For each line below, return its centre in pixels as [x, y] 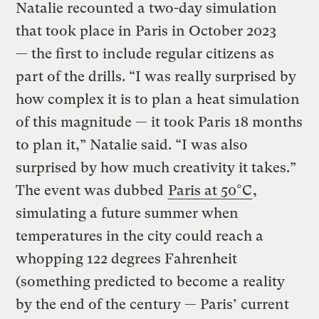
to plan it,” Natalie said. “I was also [132, 145]
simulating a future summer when [127, 213]
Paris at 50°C [210, 190]
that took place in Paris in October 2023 [146, 31]
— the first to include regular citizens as [145, 53]
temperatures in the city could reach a [140, 236]
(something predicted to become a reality [151, 281]
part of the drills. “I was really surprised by [156, 76]
